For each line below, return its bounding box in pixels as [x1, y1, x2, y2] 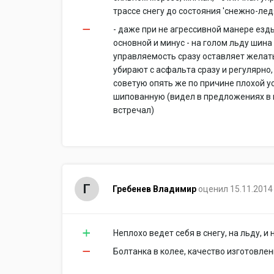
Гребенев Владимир [112, 184, 196, 194]
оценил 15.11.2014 [198, 184, 273, 194]
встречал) [113, 105, 154, 115]
